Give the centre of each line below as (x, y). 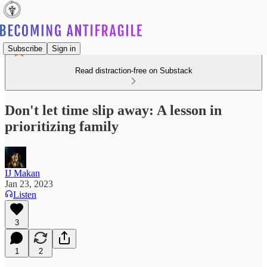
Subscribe (25, 48)
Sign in (64, 48)
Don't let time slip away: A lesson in (113, 110)
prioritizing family (62, 126)
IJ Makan (22, 173)
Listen (25, 194)
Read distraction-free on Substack (133, 71)
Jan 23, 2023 (29, 184)
